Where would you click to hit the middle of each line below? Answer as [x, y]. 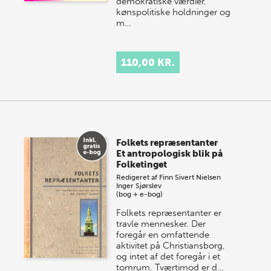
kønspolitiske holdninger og [174, 12]
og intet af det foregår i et [168, 256]
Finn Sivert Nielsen [190, 177]
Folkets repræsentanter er [169, 213]
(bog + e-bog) [140, 194]
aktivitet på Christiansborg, [171, 246]
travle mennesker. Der [161, 224]
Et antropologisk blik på [170, 154]
